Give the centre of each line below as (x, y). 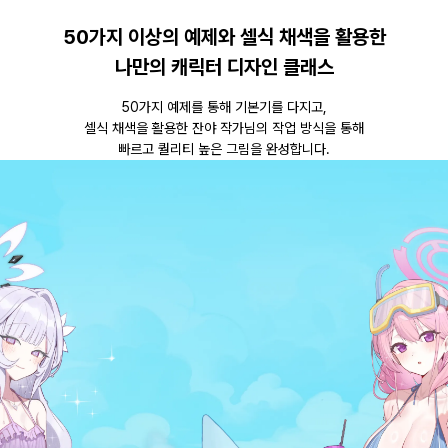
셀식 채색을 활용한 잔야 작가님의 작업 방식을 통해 (224, 128)
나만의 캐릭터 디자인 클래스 (224, 67)
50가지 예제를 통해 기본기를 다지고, (224, 107)
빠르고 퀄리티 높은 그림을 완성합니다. (224, 149)
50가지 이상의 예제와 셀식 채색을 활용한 (224, 37)
